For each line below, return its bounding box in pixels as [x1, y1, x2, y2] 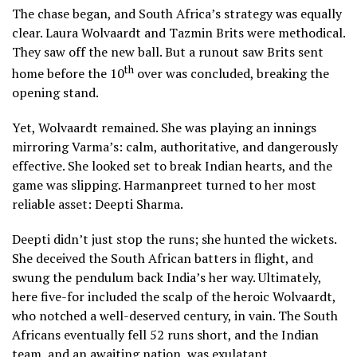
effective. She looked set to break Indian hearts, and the [12, 157, 332, 175]
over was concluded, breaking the [134, 65, 329, 83]
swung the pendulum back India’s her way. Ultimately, [12, 269, 321, 287]
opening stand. [12, 84, 101, 102]
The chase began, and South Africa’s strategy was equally [12, 4, 342, 22]
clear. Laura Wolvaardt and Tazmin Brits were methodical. [12, 23, 345, 41]
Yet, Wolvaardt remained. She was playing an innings [12, 119, 316, 137]
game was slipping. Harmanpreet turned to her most [12, 176, 316, 194]
